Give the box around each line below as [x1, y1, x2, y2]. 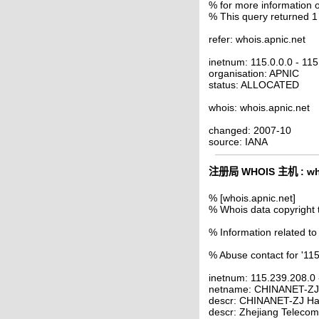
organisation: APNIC [209, 67, 299, 79]
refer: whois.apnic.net [209, 33, 305, 45]
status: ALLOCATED [209, 78, 299, 90]
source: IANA [209, 135, 268, 147]
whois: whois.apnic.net [209, 101, 310, 113]
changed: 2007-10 [209, 124, 291, 136]
